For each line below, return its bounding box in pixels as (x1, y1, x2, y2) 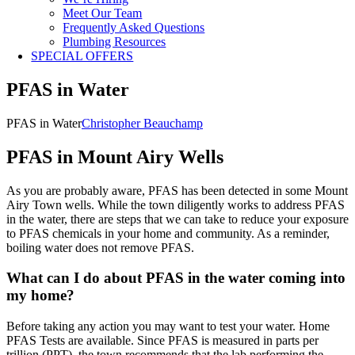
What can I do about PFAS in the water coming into (6, 269, 345, 287)
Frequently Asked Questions (63, 21, 205, 34)
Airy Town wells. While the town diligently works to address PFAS (6, 197, 345, 212)
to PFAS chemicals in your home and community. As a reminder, (6, 226, 330, 240)
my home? (6, 287, 74, 304)
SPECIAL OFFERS (31, 49, 134, 63)
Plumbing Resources (63, 35, 166, 48)
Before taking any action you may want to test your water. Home (6, 319, 330, 334)
